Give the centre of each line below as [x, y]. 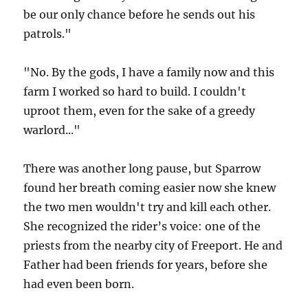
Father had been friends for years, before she [146, 265]
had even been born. [79, 284]
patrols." [48, 34]
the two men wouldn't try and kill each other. [147, 207]
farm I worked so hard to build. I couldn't [135, 92]
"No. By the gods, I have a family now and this [149, 73]
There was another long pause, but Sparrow [142, 169]
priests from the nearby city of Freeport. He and [153, 246]
